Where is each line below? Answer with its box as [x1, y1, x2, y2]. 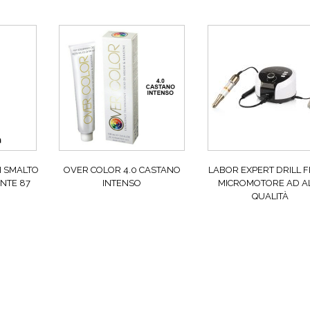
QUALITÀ [252, 191, 289, 202]
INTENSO [102, 178, 142, 189]
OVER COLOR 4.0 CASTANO [63, 165, 181, 176]
